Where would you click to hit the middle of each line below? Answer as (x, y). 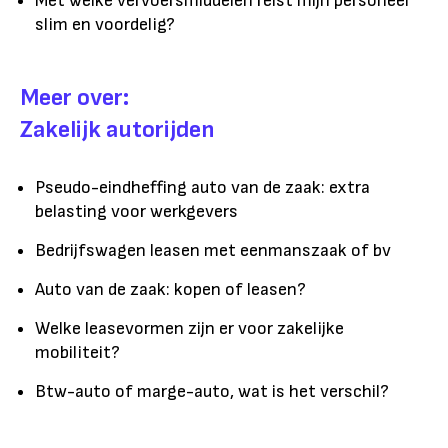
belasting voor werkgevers (136, 212)
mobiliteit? (77, 353)
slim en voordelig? (105, 25)
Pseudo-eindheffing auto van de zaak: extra (202, 188)
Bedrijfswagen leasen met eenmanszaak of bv (213, 251)
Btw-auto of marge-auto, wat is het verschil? (212, 392)
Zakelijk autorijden (117, 130)
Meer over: (74, 98)
